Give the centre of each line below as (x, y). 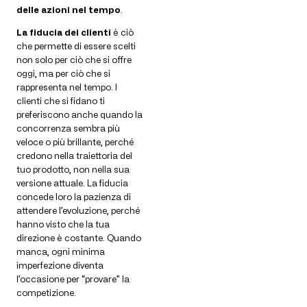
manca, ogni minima (61, 252)
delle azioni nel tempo (69, 10)
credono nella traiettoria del (74, 156)
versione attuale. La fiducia (72, 183)
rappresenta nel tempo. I (67, 87)
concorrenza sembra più (68, 128)
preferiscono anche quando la (79, 115)
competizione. (46, 293)
